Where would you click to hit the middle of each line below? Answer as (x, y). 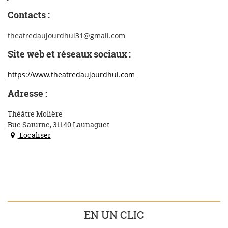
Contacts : (29, 16)
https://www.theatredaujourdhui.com (71, 74)
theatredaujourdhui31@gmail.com (66, 35)
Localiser (34, 135)
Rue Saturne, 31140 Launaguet (59, 124)
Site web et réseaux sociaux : (69, 55)
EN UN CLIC (114, 215)
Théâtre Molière (35, 113)
